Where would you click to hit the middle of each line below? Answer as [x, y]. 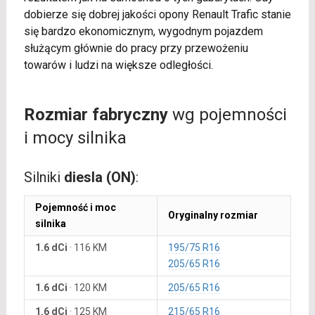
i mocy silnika [75, 138]
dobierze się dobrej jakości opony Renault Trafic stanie [157, 14]
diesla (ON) [99, 177]
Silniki [44, 177]
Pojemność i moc [75, 207]
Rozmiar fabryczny [96, 115]
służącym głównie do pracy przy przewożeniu [136, 48]
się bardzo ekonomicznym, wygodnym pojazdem [143, 31]
